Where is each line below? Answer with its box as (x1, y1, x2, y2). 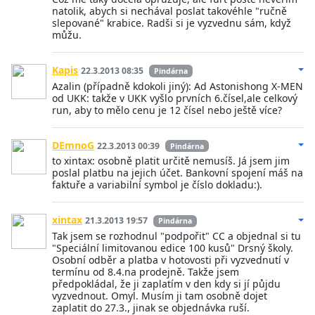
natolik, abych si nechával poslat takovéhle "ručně (52, 4, 287, 18)
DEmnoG (52, 138, 94, 152)
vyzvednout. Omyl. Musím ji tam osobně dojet (52, 289, 267, 303)
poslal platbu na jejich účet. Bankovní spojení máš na (52, 166, 303, 180)
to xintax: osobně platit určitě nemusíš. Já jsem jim (52, 154, 290, 168)
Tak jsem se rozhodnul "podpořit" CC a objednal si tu (52, 229, 301, 243)
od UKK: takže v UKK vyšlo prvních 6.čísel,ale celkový (52, 91, 297, 105)
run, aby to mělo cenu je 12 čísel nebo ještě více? (52, 103, 282, 117)
